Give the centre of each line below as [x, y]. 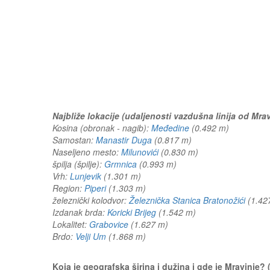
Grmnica [121, 164]
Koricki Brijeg [132, 212]
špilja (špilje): [78, 164]
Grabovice [109, 224]
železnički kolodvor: [91, 200]
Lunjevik [86, 176]
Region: [68, 188]
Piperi [95, 188]
